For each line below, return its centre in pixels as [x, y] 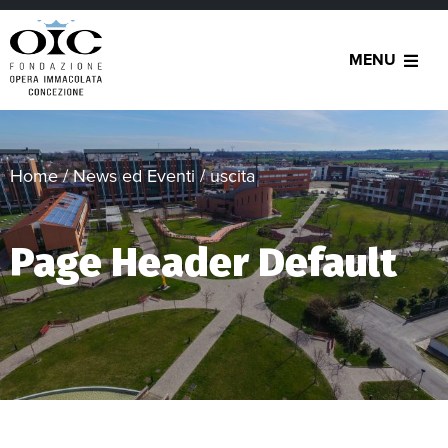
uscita [232, 176]
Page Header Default [203, 263]
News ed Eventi [134, 176]
